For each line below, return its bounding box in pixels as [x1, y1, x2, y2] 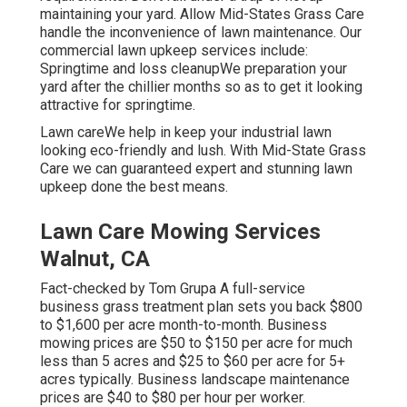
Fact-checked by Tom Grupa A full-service [40, 279, 305, 297]
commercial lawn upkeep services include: [40, 41, 308, 59]
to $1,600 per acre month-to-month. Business [40, 315, 327, 333]
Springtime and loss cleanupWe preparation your [40, 59, 347, 77]
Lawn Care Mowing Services [40, 218, 321, 244]
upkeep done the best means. [40, 177, 228, 195]
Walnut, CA [40, 245, 150, 272]
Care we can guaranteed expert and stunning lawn [40, 159, 352, 177]
